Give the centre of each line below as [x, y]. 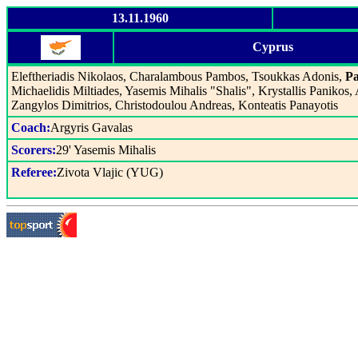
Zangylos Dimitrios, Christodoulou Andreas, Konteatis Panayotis [175, 105]
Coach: [31, 127]
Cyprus [272, 47]
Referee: [34, 172]
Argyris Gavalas [91, 127]
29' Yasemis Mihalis [106, 150]
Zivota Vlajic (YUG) [110, 172]
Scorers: [34, 150]
